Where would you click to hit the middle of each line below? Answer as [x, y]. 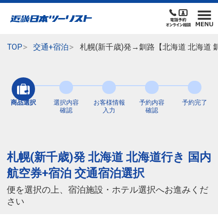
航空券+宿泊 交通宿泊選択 [76, 173]
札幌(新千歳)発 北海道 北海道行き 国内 [109, 157]
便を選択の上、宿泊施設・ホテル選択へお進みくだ [108, 190]
